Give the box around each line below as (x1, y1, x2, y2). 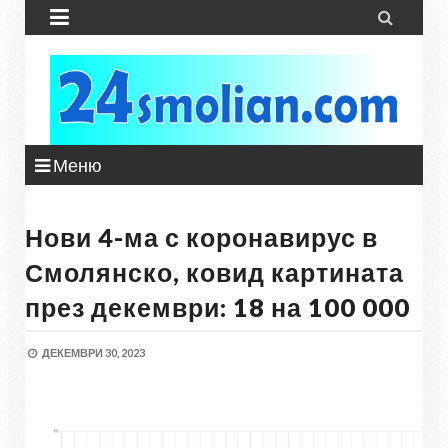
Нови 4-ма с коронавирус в (25, 222, 378, 252)
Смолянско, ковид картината (25, 257, 404, 287)
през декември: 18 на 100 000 (25, 292, 410, 322)
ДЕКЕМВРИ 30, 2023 (42, 346, 145, 359)
